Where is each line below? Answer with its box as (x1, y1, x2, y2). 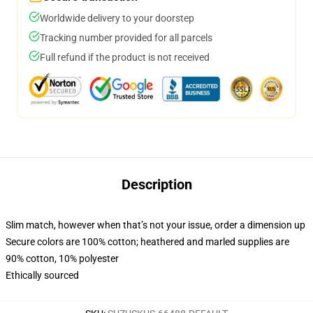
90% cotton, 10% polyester (6, 253, 119, 264)
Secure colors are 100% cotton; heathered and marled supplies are (6, 236, 289, 247)
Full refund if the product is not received (40, 52, 210, 63)
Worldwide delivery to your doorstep (40, 13, 194, 24)
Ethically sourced (6, 270, 79, 281)
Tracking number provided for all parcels (40, 32, 212, 43)
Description (121, 176, 192, 193)
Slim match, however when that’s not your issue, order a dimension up (6, 219, 305, 231)
